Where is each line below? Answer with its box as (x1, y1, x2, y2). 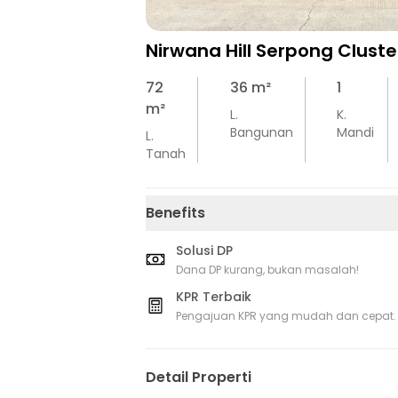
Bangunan (229, 123, 293, 142)
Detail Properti (146, 367, 251, 388)
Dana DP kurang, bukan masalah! (176, 262, 359, 278)
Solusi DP (176, 242, 233, 260)
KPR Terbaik (176, 288, 251, 306)
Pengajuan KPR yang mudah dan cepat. (176, 308, 396, 324)
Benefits (146, 203, 205, 224)
